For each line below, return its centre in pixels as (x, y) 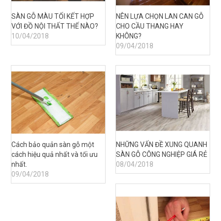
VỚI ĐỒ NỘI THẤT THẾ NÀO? (55, 26)
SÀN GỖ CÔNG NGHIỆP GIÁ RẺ (162, 155)
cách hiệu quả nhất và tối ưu (55, 155)
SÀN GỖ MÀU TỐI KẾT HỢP (53, 17)
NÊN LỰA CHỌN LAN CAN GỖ (160, 17)
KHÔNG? (129, 36)
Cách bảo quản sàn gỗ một (53, 145)
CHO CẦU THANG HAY (150, 26)
